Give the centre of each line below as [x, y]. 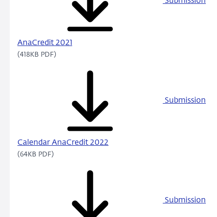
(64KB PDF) [36, 155]
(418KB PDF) [37, 55]
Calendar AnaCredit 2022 [63, 143]
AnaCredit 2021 [45, 43]
